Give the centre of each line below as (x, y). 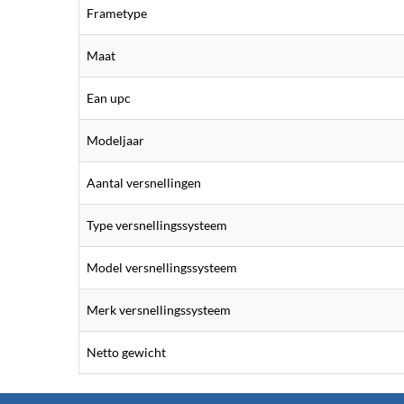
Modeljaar (115, 140)
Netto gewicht (126, 352)
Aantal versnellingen (144, 183)
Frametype (117, 13)
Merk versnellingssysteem (159, 310)
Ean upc (109, 98)
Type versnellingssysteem (157, 225)
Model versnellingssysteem (162, 267)
